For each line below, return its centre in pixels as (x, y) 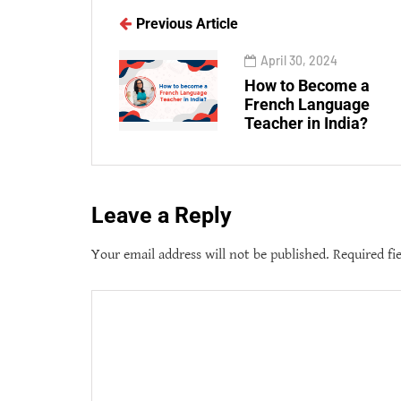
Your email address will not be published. (210, 255)
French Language (307, 105)
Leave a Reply (162, 216)
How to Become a (307, 86)
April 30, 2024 (299, 61)
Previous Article (187, 24)
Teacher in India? (306, 124)
